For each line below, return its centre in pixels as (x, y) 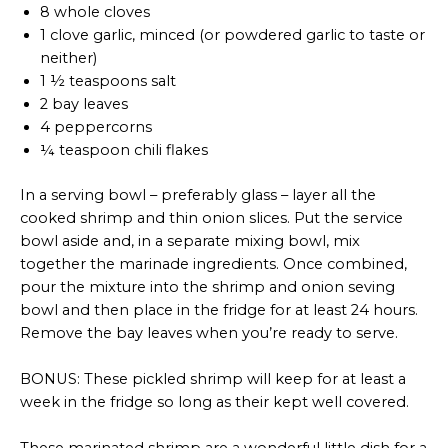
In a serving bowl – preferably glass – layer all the (198, 194)
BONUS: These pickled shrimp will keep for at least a (213, 379)
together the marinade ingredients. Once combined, (213, 263)
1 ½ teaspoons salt (108, 80)
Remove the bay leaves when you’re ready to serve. (209, 332)
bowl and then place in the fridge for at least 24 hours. (219, 309)
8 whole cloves (95, 11)
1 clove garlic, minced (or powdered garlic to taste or (232, 34)
